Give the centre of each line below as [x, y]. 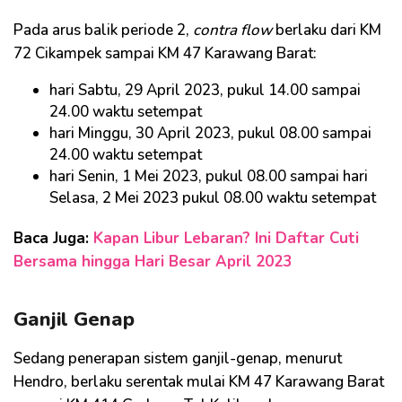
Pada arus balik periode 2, [103, 30]
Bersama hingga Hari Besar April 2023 [153, 261]
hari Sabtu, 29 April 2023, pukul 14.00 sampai [205, 90]
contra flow [232, 30]
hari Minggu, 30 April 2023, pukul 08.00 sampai [210, 133]
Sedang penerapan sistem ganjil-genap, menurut [178, 358]
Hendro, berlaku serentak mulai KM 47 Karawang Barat [199, 381]
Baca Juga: [53, 238]
